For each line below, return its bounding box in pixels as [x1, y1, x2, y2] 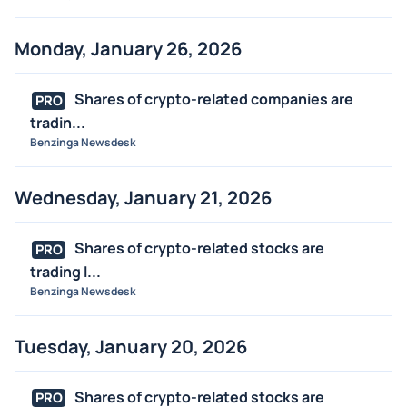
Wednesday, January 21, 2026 [15, 185, 272, 211]
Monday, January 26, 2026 [15, 36, 242, 62]
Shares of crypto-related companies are [74, 89, 353, 110]
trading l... [30, 261, 101, 282]
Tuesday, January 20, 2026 [15, 333, 247, 359]
